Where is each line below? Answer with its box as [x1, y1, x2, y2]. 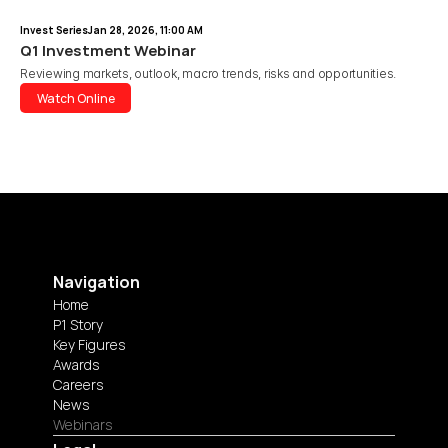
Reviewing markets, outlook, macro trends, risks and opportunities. [20, 66, 397, 81]
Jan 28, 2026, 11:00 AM [88, 23, 203, 37]
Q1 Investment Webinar [20, 40, 196, 61]
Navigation [53, 270, 140, 293]
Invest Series [20, 23, 88, 37]
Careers [53, 375, 103, 394]
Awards [53, 355, 99, 374]
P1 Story [53, 315, 103, 334]
